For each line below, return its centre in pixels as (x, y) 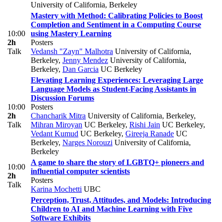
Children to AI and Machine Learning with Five (111, 209)
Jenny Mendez (85, 60)
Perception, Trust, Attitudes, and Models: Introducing (121, 200)
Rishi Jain (145, 125)
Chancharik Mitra (58, 116)
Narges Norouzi (87, 143)
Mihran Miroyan (56, 125)
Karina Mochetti (56, 189)
